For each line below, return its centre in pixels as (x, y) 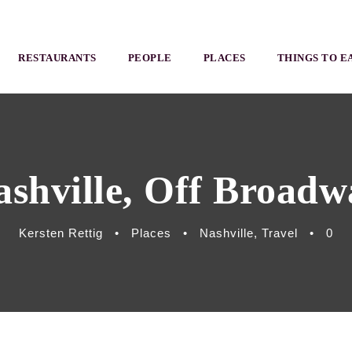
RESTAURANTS (57, 58)
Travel (280, 233)
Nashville (227, 233)
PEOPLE (150, 58)
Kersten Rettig (61, 233)
